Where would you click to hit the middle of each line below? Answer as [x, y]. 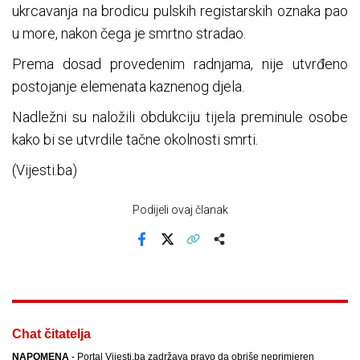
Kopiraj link [218, 250]
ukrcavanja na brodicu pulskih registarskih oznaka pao [180, 11]
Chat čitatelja [51, 334]
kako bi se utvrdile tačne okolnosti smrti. [135, 140]
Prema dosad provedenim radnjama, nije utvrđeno [180, 64]
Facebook [165, 250]
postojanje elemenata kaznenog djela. [128, 87]
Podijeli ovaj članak [180, 210]
